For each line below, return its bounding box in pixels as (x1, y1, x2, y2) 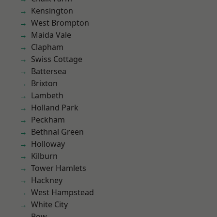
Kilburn (31, 151, 58, 161)
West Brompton (31, 17, 89, 28)
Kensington (31, 5, 73, 16)
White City (31, 199, 68, 210)
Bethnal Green (31, 126, 84, 137)
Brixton (31, 78, 58, 89)
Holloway (31, 139, 65, 149)
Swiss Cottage (31, 54, 82, 64)
